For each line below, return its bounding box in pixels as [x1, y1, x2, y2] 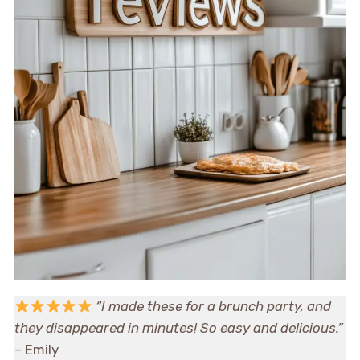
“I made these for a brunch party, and [95, 298, 331, 315]
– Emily [14, 342, 59, 358]
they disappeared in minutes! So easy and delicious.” [14, 320, 343, 337]
